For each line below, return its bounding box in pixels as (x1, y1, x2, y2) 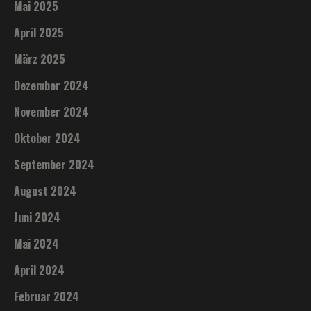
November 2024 (14, 103, 90, 120)
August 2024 (14, 182, 77, 199)
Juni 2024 (14, 208, 61, 226)
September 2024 (14, 155, 95, 173)
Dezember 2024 (14, 76, 90, 94)
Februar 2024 (14, 287, 80, 305)
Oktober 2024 (14, 129, 81, 146)
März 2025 (14, 50, 66, 67)
